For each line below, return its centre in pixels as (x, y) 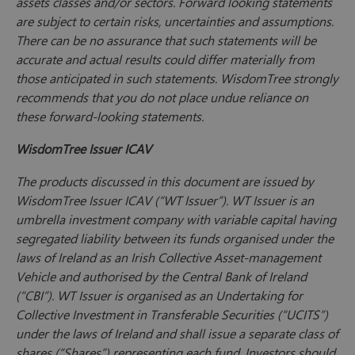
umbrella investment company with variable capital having (176, 219)
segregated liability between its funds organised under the (175, 239)
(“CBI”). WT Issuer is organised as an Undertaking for (159, 296)
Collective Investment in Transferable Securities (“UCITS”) (172, 315)
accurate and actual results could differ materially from (165, 59)
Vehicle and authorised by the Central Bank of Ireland (161, 277)
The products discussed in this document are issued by (165, 181)
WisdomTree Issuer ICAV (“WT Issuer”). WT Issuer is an (165, 200)
